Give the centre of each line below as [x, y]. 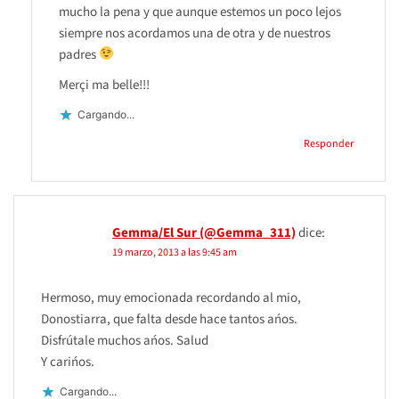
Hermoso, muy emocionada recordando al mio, [171, 297]
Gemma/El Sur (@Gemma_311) [204, 232]
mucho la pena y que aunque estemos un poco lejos [200, 12]
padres [79, 54]
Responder [329, 143]
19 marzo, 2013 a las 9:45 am [175, 252]
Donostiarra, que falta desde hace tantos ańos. [169, 319]
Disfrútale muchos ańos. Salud [125, 340]
